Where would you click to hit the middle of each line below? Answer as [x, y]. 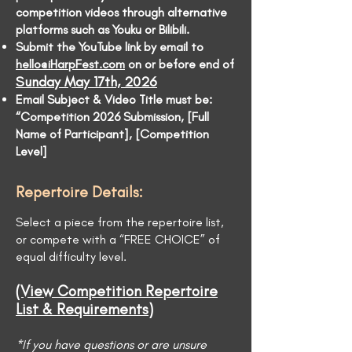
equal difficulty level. [71, 257]
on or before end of [180, 64]
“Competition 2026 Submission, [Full [112, 117]
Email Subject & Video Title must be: [114, 99]
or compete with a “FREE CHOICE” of [118, 239]
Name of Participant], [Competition [112, 134]
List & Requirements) [84, 309]
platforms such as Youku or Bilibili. [103, 29]
